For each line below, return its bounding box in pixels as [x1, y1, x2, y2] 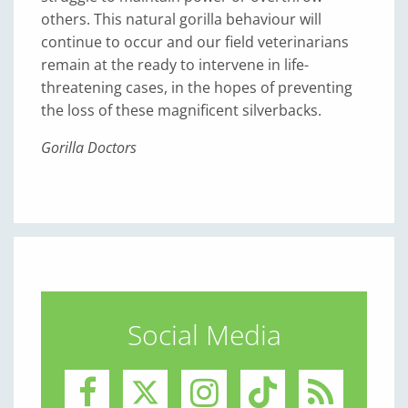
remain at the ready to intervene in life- [41, 55, 309, 75]
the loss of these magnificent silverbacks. [41, 100, 321, 120]
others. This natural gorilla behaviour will [41, 9, 321, 29]
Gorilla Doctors [41, 138, 137, 158]
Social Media [127, 316, 281, 353]
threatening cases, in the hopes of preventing [41, 77, 352, 97]
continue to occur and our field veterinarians [41, 32, 349, 52]
